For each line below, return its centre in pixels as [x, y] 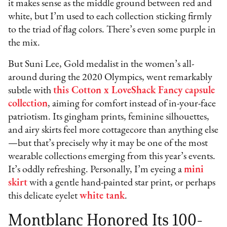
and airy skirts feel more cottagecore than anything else [113, 130]
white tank [102, 196]
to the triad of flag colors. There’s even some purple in [112, 30]
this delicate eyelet [44, 196]
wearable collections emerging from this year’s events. [112, 157]
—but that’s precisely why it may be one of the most [108, 144]
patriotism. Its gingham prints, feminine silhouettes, [109, 117]
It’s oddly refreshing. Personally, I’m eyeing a [96, 170]
